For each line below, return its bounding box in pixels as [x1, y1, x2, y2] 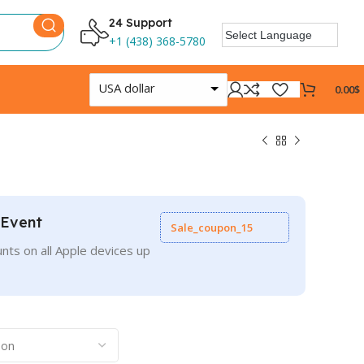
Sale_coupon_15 [171, 220, 253, 235]
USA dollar [98, 79, 155, 96]
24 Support [109, 15, 172, 30]
